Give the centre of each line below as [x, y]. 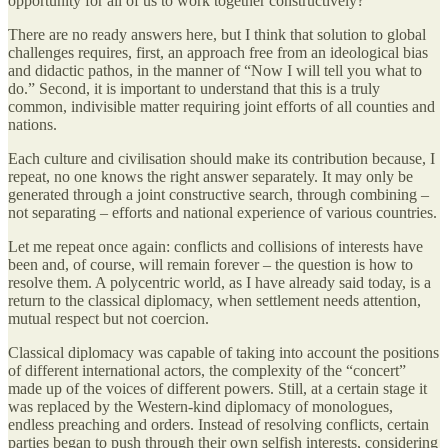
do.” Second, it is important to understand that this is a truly [194, 88]
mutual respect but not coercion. [108, 318]
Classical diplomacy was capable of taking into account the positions [223, 352]
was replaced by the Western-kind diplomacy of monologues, [200, 406]
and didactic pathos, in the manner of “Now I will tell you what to [215, 70]
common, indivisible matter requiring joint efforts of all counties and [221, 106]
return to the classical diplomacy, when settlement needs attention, [214, 300]
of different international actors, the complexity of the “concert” [207, 370]
